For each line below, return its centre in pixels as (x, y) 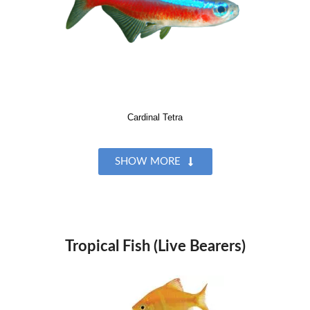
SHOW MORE (147, 161)
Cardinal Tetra (155, 117)
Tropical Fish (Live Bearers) (155, 246)
